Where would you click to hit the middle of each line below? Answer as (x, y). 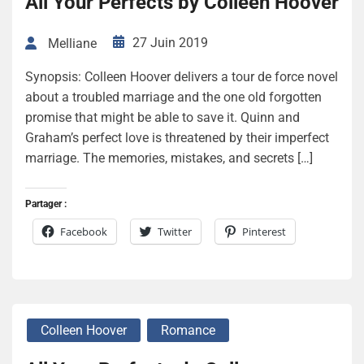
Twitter (175, 231)
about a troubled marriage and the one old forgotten (173, 97)
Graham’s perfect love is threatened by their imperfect (177, 137)
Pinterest (264, 231)
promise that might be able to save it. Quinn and (162, 117)
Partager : (46, 204)
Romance (188, 330)
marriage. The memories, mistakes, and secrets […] (169, 158)
